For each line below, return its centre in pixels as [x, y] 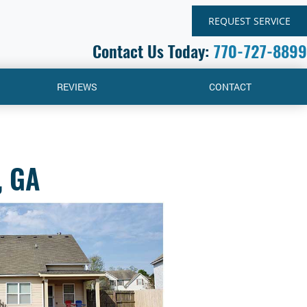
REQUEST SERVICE [249, 21]
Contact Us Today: [153, 51]
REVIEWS [77, 87]
